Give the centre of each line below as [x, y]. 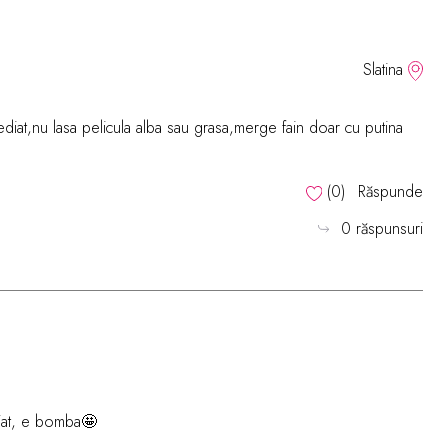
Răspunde [390, 191]
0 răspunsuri [381, 228]
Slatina [382, 69]
